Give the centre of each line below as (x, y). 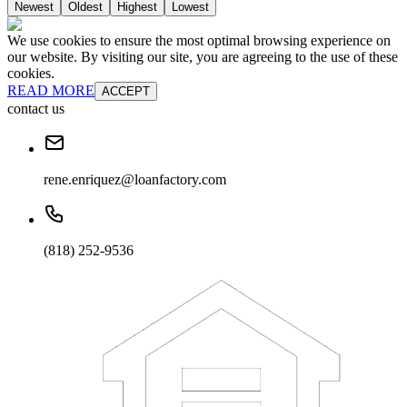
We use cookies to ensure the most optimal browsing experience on (199, 40)
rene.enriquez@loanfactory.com (135, 179)
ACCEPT (126, 91)
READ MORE (51, 90)
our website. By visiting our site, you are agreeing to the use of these (203, 56)
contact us (36, 108)
